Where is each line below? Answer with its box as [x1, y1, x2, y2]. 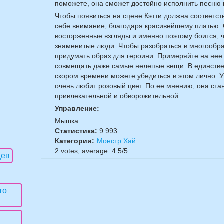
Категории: [55, 137, 94, 145]
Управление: [55, 104, 99, 112]
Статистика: [55, 127, 99, 135]
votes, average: [59, 147, 112, 155]
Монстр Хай [97, 137, 136, 145]
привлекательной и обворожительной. [55, 92, 180, 100]
